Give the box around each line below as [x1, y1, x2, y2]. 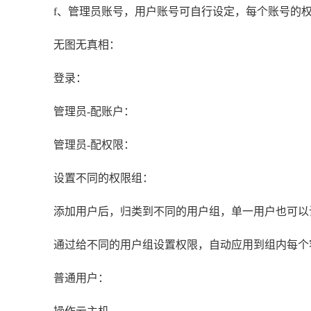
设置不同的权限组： [53, 172, 153, 185]
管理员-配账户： [53, 106, 135, 118]
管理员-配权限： [53, 139, 135, 151]
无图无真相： [53, 39, 120, 51]
